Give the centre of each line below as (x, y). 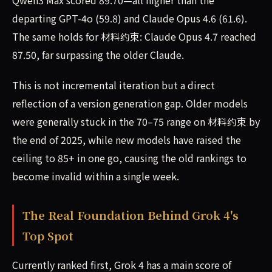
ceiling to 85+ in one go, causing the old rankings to (129, 158)
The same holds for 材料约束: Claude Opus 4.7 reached (134, 37)
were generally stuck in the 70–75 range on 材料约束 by (136, 122)
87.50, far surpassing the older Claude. (98, 55)
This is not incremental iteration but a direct (114, 85)
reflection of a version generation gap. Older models (130, 104)
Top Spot (48, 236)
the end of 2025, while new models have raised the (127, 140)
